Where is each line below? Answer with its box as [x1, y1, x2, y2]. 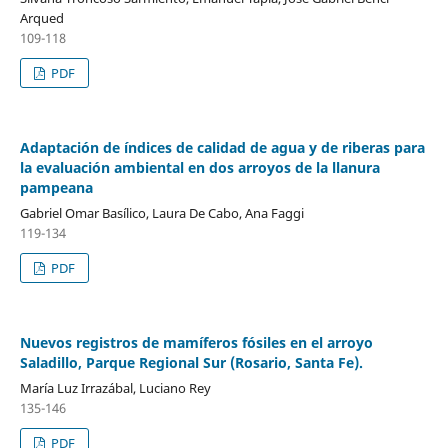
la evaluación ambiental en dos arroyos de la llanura [19, 157, 380, 177]
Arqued [19, 8, 64, 27]
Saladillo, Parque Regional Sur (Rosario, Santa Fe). [19, 352, 363, 372]
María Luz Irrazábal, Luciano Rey [19, 378, 211, 397]
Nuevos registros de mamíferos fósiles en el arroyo [19, 332, 373, 352]
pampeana [19, 177, 93, 197]
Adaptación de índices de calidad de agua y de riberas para [19, 137, 425, 157]
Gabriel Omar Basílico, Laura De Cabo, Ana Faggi [19, 203, 304, 222]
